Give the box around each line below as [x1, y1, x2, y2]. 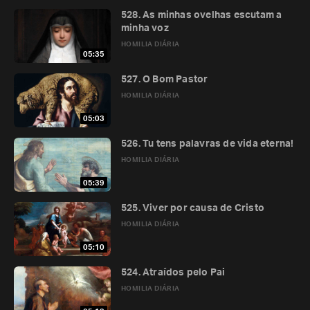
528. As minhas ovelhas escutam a [121, 10, 282, 20]
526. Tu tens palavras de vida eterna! [121, 139, 294, 149]
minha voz [121, 24, 169, 33]
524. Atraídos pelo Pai [121, 268, 226, 277]
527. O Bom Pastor [121, 75, 208, 84]
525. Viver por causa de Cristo [121, 203, 264, 213]
